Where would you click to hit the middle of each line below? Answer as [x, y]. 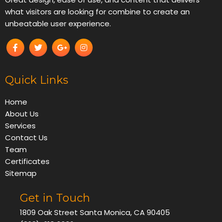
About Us [22, 113]
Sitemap [21, 173]
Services [20, 125]
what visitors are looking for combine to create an [97, 11]
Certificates [27, 161]
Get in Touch [55, 198]
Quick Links [37, 80]
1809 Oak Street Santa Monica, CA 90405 [95, 212]
